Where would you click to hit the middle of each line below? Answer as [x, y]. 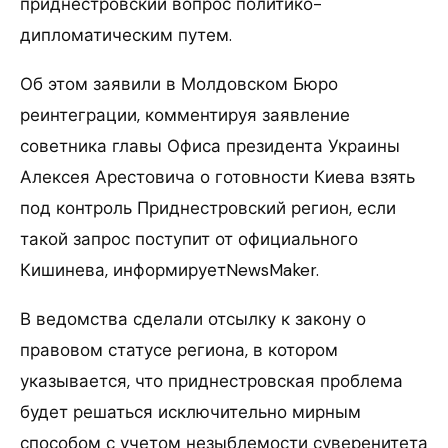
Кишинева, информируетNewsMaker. [169, 270]
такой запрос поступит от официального [189, 239]
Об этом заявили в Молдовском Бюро [179, 84]
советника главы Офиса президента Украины [210, 146]
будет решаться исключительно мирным [190, 412]
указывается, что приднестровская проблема [211, 381]
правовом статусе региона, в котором [179, 350]
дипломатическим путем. [126, 35]
